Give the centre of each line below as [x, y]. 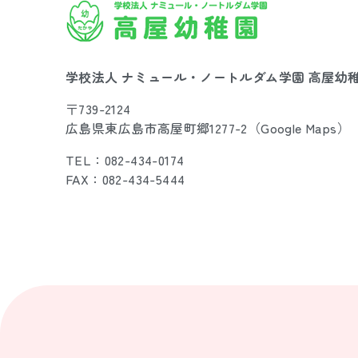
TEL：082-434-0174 [125, 160]
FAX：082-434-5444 [125, 179]
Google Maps [299, 128]
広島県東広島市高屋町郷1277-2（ [163, 128]
